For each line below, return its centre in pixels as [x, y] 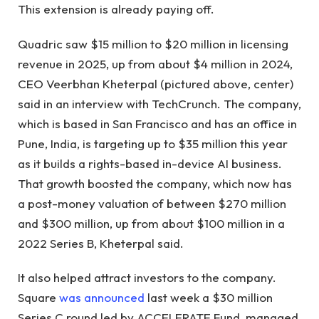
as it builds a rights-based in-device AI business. [150, 163]
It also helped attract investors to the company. [147, 278]
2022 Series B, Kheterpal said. [101, 243]
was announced [102, 298]
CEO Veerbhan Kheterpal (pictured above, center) [156, 83]
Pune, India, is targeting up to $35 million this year [153, 143]
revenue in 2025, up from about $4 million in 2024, [155, 63]
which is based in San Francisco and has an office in [157, 123]
